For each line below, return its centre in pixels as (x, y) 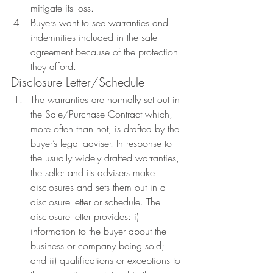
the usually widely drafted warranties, (106, 158)
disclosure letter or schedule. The (97, 202)
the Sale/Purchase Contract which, (103, 114)
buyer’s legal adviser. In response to (103, 143)
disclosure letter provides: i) (86, 216)
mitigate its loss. (62, 8)
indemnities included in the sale (95, 37)
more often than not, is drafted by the (106, 129)
